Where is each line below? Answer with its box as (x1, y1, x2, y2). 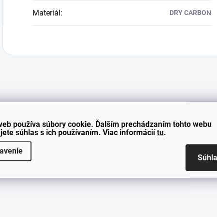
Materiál (32, 8, 61, 17)
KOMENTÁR (37, 205, 70, 212)
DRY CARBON (170, 9, 211, 16)
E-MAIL (37, 159, 59, 166)
